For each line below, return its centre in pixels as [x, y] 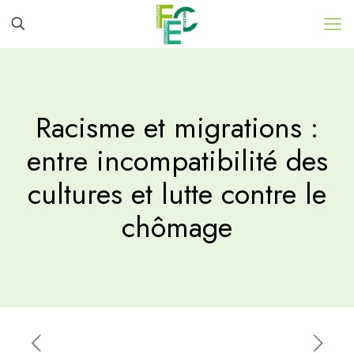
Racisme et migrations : [177, 128]
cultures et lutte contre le [177, 194]
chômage [177, 227]
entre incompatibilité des [177, 161]
